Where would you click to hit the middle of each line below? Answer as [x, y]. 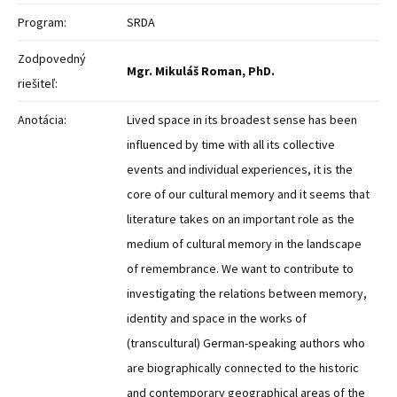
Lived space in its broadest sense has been [242, 120]
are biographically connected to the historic [243, 368]
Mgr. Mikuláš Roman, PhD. [201, 71]
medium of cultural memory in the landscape [244, 244]
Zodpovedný [52, 58]
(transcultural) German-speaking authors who [246, 343]
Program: [42, 22]
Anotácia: [42, 120]
